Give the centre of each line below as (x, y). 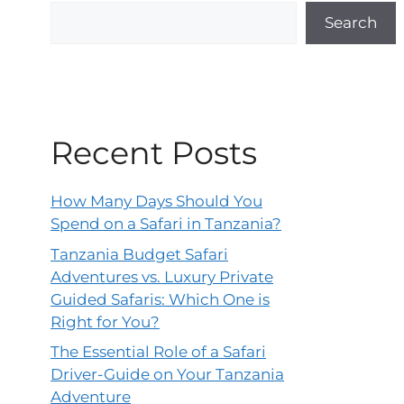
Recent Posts (154, 153)
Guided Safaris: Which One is (160, 299)
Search (351, 23)
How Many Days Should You (156, 202)
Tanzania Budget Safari (139, 254)
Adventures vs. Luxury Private (162, 276)
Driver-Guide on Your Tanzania (167, 375)
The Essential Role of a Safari (158, 352)
